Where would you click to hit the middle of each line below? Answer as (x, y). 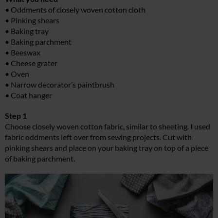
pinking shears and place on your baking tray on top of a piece (107, 148)
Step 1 (16, 116)
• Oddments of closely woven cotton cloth (75, 10)
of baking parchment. (40, 159)
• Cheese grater (31, 63)
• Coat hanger (28, 95)
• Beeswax (23, 53)
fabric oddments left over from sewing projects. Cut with (98, 137)
